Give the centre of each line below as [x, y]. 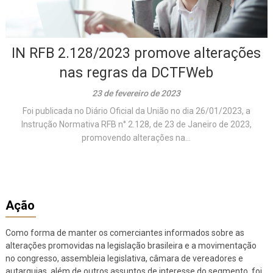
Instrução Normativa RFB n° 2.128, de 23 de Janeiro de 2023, [136, 124]
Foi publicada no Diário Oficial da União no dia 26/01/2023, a [136, 111]
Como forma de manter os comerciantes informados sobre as [125, 232]
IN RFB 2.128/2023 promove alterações [136, 53]
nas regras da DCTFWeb [136, 73]
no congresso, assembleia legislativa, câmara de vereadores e [124, 258]
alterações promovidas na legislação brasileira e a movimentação [131, 245]
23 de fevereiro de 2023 [136, 93]
